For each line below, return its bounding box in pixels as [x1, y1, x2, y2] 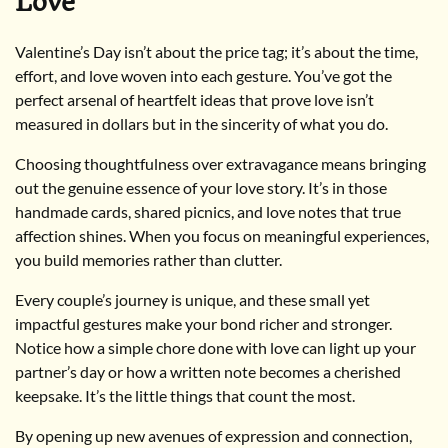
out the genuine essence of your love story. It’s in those [15, 178, 387, 198]
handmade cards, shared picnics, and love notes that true [15, 202, 401, 222]
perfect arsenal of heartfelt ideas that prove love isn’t [15, 90, 374, 110]
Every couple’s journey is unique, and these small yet [15, 290, 370, 310]
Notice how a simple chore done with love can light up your [15, 338, 416, 358]
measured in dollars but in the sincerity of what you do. [15, 114, 388, 134]
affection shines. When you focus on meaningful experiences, [15, 226, 429, 246]
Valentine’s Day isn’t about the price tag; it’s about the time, [15, 42, 418, 62]
